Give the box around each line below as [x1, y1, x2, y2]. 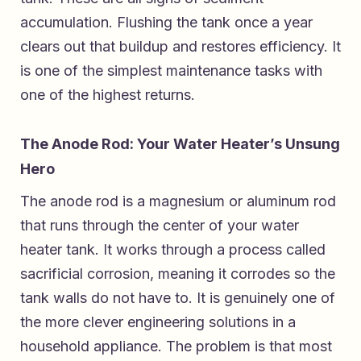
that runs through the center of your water [20, 216, 299, 234]
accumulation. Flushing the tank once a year [20, 13, 313, 31]
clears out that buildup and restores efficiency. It [20, 37, 341, 55]
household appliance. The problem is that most [20, 337, 332, 355]
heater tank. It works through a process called [20, 240, 326, 258]
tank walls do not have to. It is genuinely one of [20, 288, 335, 306]
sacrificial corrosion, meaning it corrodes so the [20, 264, 335, 282]
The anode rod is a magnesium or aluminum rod [20, 192, 336, 210]
